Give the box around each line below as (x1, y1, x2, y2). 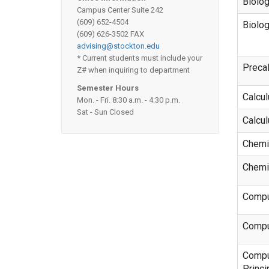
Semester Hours (77, 83, 139, 92)
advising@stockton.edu (77, 41, 160, 50)
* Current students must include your (77, 53, 202, 62)
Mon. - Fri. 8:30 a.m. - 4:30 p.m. (77, 95, 180, 104)
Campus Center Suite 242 (77, 5, 163, 14)
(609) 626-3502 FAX (77, 29, 144, 38)
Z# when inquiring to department (77, 65, 190, 74)
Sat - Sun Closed (77, 107, 134, 116)
